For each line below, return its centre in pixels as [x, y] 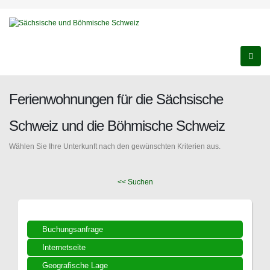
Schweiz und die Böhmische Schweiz [117, 126]
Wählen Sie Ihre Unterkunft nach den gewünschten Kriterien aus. [115, 146]
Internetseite [64, 247]
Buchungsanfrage [73, 229]
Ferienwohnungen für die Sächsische [116, 99]
